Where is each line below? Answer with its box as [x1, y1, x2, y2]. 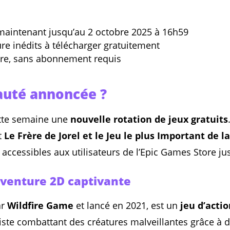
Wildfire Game [7, 199, 73, 212]
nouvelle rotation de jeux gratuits [70, 113, 228, 126]
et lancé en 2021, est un [73, 199, 180, 212]
